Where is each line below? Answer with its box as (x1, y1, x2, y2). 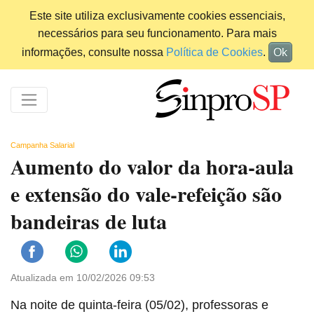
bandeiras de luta (11, 205, 167, 237)
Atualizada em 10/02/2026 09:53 (11, 272, 155, 284)
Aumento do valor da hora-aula (11, 151, 294, 182)
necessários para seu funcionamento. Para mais (37, 27, 277, 39)
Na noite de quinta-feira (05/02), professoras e (11, 298, 268, 313)
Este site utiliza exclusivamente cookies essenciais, (29, 10, 285, 22)
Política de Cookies (166, 46, 263, 58)
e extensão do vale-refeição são (11, 178, 282, 210)
